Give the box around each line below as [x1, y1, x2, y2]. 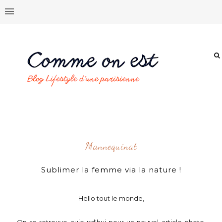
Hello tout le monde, [78, 194, 144, 202]
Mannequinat [85, 140, 137, 152]
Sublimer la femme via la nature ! [41, 165, 181, 174]
